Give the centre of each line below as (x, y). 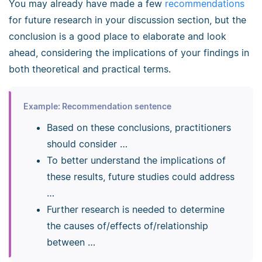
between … (71, 242)
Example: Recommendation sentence (97, 106)
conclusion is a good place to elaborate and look (118, 37)
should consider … (87, 144)
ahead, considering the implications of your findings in (129, 53)
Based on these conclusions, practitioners (139, 127)
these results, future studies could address (140, 176)
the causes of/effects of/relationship (127, 225)
